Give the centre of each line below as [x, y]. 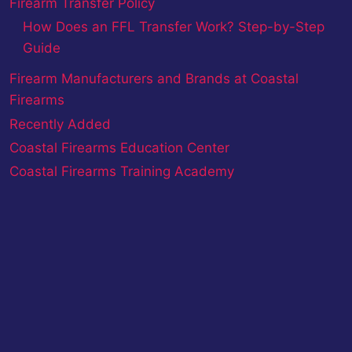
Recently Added [60, 125]
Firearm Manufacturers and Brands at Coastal [154, 79]
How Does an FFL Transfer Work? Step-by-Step [173, 27]
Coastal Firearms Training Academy [121, 172]
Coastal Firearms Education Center [119, 148]
